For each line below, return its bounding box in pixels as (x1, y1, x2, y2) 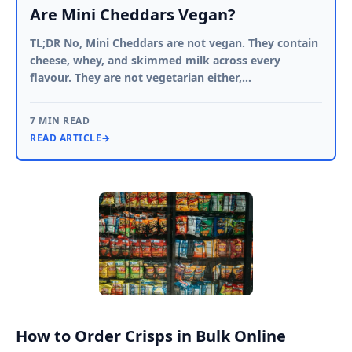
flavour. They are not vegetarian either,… (30, 69, 251, 85)
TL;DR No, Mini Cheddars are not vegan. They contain (30, 35, 318, 50)
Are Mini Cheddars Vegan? (30, 3, 236, 25)
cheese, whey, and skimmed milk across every (30, 52, 280, 68)
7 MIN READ (30, 113, 90, 127)
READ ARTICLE (30, 130, 101, 145)
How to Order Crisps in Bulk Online (16, 325, 286, 347)
